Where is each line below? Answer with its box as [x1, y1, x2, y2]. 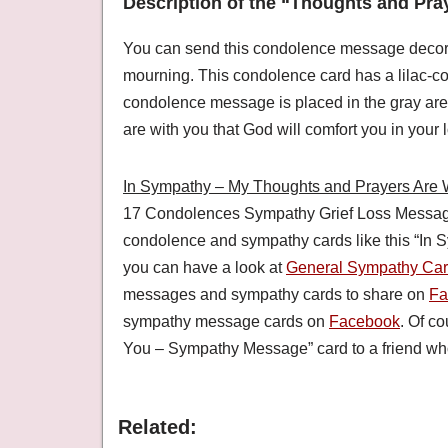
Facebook [329, 313, 400, 331]
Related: [118, 416, 197, 439]
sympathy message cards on [123, 313, 329, 331]
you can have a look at [123, 259, 286, 277]
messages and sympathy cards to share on [123, 286, 429, 304]
